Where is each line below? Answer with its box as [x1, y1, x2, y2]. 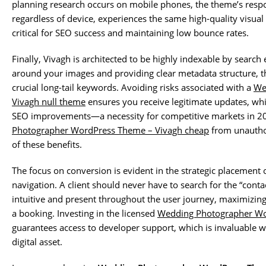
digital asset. [12, 236, 62, 248]
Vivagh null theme [12, 96, 85, 108]
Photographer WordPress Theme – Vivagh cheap [12, 124, 209, 137]
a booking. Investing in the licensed [12, 207, 157, 220]
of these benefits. [12, 138, 82, 151]
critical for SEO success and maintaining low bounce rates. [12, 27, 249, 39]
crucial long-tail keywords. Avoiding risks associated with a [12, 81, 254, 94]
